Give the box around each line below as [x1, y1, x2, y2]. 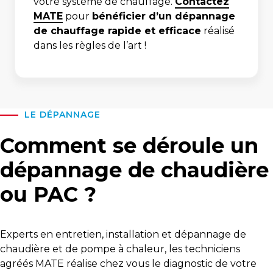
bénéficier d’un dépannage [92, 10, 235, 22]
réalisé [201, 25, 235, 37]
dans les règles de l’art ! [34, 40, 146, 51]
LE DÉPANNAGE [24, 109, 101, 120]
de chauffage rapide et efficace [34, 25, 201, 37]
